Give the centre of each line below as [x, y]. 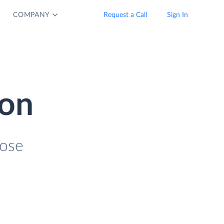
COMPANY [32, 15]
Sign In [177, 15]
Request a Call [125, 15]
